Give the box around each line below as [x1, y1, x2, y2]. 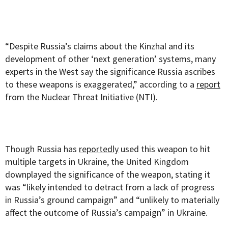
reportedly [79, 143, 119, 155]
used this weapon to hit [119, 143, 210, 155]
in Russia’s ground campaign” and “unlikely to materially [5, 194, 219, 206]
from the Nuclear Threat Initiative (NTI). [5, 91, 158, 103]
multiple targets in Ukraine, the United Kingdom [5, 156, 189, 168]
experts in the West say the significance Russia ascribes [5, 66, 215, 78]
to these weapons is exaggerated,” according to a [5, 78, 196, 91]
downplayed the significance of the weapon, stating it [5, 168, 210, 181]
